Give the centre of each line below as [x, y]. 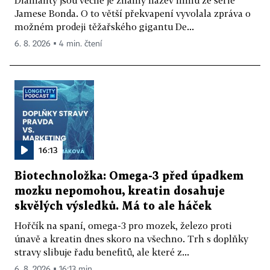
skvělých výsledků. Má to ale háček [113, 207]
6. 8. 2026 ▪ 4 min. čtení [58, 44]
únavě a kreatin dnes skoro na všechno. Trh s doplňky [131, 239]
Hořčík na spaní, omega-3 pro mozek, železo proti [123, 226]
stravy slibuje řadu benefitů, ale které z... [102, 252]
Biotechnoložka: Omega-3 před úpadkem [129, 177]
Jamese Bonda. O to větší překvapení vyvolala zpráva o [133, 14]
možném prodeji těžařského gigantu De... [104, 27]
